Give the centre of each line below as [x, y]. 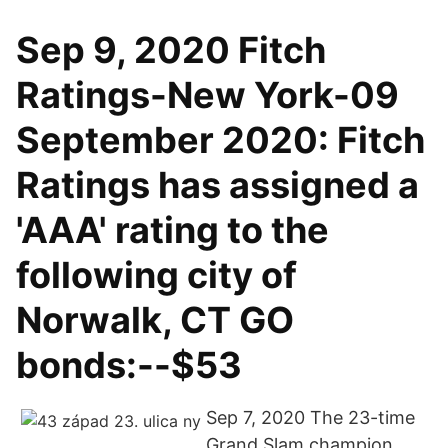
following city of [156, 275]
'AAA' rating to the [172, 230]
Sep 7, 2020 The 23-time [310, 417]
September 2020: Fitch [220, 140]
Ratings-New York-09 [207, 95]
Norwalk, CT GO [155, 320]
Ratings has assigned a [217, 185]
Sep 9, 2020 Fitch [171, 50]
